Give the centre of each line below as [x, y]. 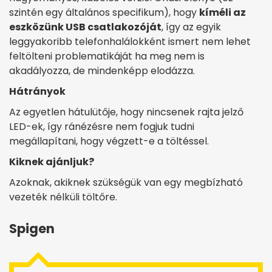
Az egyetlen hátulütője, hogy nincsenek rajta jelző [126, 112]
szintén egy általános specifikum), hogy [104, 13]
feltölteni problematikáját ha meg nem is [107, 56]
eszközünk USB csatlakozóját [85, 27]
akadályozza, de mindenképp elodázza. [102, 71]
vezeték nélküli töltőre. [63, 197]
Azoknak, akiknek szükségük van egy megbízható [126, 183]
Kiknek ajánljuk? [52, 162]
